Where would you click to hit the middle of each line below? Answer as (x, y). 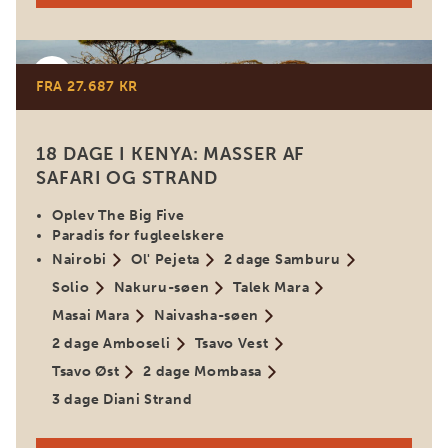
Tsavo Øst (86, 371)
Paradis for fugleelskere (138, 235)
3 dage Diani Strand (122, 399)
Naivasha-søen (207, 315)
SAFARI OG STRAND (127, 178)
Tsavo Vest (231, 343)
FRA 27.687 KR (87, 86)
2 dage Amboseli (111, 343)
